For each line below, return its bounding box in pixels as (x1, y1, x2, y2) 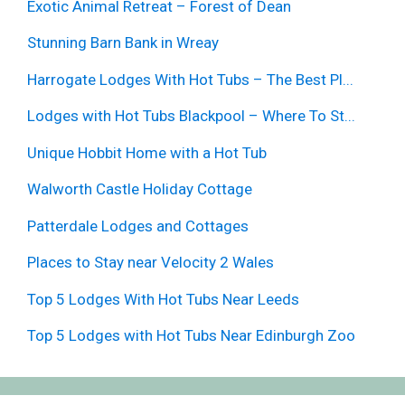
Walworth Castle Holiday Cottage (27, 180, 252, 199)
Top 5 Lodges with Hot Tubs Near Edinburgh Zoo (27, 326, 359, 345)
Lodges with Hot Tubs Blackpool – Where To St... (27, 107, 355, 126)
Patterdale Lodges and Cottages (27, 216, 249, 235)
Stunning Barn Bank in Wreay (27, 33, 219, 52)
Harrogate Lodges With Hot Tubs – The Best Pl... (27, 70, 353, 89)
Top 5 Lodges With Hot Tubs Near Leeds (27, 289, 303, 308)
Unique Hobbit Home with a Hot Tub (27, 143, 267, 162)
